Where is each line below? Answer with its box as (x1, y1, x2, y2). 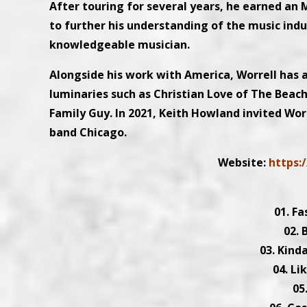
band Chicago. (49, 125, 127, 140)
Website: (217, 155, 269, 170)
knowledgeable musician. (49, 37, 190, 52)
